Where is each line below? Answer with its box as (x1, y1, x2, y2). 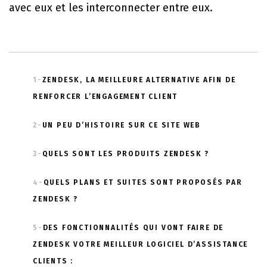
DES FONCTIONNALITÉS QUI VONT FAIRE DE (42, 223, 224, 232)
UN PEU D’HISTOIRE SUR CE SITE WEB (42, 121, 201, 130)
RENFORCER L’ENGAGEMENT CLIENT (33, 92, 178, 101)
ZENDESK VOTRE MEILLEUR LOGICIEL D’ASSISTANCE (33, 240, 249, 249)
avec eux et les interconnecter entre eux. (9, 1, 216, 15)
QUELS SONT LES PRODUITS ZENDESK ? (42, 150, 210, 159)
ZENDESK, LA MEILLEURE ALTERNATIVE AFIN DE (42, 76, 236, 85)
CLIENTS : (33, 257, 76, 266)
